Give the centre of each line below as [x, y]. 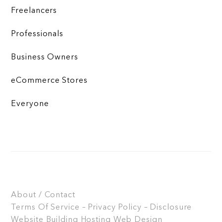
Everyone [30, 104]
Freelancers [34, 11]
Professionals [37, 34]
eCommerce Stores [49, 81]
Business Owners [45, 57]
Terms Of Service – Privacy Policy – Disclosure [102, 207]
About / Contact [43, 195]
